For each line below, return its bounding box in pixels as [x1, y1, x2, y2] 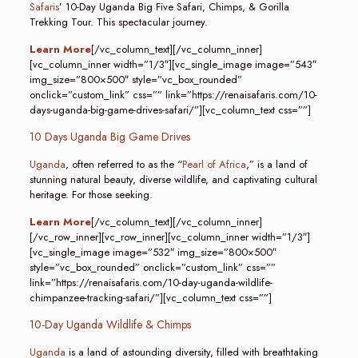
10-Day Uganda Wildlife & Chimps [29, 316, 191, 332]
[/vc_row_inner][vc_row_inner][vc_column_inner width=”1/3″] [29, 229, 310, 245]
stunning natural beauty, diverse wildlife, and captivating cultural [29, 172, 317, 187]
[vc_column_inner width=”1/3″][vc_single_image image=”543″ [29, 57, 316, 72]
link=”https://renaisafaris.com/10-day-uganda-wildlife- [29, 275, 272, 290]
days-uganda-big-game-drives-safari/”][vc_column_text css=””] [29, 102, 311, 117]
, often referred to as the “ [65, 157, 182, 172]
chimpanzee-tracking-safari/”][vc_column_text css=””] [29, 290, 272, 305]
